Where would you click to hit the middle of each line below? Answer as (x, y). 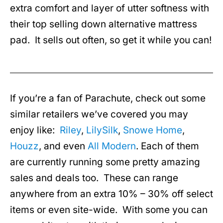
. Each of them (167, 146)
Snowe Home (153, 130)
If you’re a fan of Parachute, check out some (108, 99)
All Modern (112, 146)
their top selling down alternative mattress (104, 24)
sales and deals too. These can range (94, 178)
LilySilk (102, 130)
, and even (63, 146)
